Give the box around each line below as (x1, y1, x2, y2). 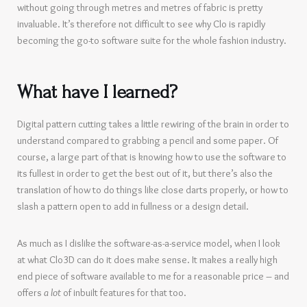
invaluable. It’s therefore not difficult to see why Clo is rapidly (17, 18, 265, 30)
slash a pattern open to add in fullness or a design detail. (17, 200, 249, 212)
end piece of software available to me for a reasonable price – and (17, 270, 289, 282)
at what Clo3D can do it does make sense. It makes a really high (17, 254, 278, 266)
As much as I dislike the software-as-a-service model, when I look (17, 237, 280, 249)
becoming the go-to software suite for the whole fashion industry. (17, 34, 286, 47)
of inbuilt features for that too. (61, 286, 186, 299)
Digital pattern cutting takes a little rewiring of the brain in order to (17, 118, 289, 130)
